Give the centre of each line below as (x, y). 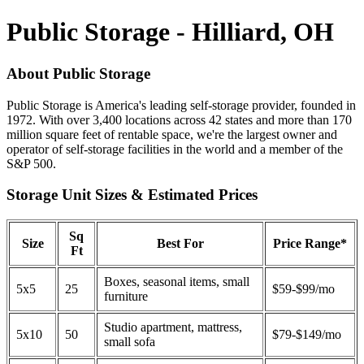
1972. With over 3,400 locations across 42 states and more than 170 (179, 119)
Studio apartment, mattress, (173, 327)
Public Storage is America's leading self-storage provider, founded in (181, 105)
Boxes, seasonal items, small (177, 282)
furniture (126, 297)
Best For (180, 244)
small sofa (130, 342)
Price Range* (310, 244)
